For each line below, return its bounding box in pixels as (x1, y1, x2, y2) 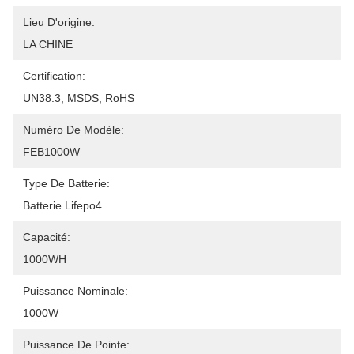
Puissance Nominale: (23, 284, 128, 297)
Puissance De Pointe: (23, 338, 130, 351)
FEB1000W (23, 145, 80, 158)
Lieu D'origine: (23, 16, 95, 28)
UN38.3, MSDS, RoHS (23, 92, 134, 104)
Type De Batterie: (23, 177, 110, 190)
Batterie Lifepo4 (23, 199, 102, 212)
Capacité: (23, 231, 70, 243)
